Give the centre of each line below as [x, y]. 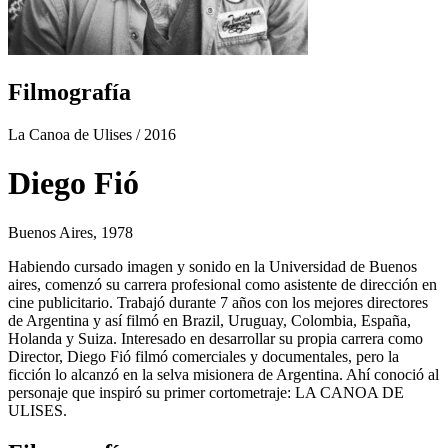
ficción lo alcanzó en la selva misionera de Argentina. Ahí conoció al [223, 374]
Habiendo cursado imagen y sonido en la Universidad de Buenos [212, 266]
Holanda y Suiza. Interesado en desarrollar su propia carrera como [215, 338]
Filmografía [69, 91]
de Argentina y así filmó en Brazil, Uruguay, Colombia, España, [209, 320]
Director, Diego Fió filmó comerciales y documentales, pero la [203, 356]
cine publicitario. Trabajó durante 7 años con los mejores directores [218, 302]
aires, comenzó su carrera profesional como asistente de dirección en [222, 284]
